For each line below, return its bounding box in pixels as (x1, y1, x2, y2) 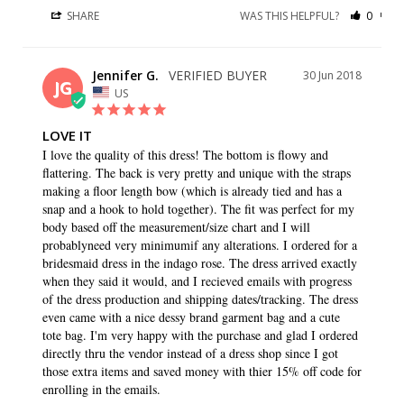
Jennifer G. (92, 66, 159, 84)
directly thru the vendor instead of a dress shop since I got (42, 344, 338, 363)
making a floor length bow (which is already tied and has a (42, 182, 342, 200)
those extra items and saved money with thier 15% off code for (42, 363, 362, 381)
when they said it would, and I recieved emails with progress (42, 272, 352, 290)
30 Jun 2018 (303, 67, 362, 83)
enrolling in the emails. (42, 381, 161, 399)
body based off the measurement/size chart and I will (42, 218, 310, 236)
